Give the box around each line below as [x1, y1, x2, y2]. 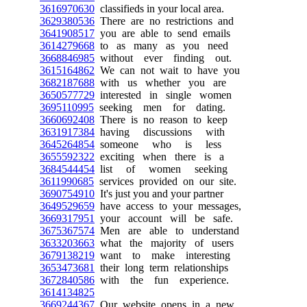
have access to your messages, [95, 199, 241, 212]
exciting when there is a [95, 150, 224, 162]
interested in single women [95, 88, 232, 101]
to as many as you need [95, 39, 228, 51]
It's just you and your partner [95, 187, 223, 199]
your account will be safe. [95, 212, 233, 224]
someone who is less [95, 138, 221, 150]
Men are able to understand [95, 224, 239, 236]
